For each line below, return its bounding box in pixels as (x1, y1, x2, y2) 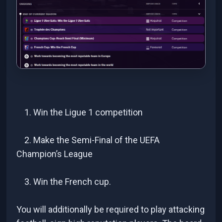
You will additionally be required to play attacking (16, 204, 205, 215)
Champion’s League (16, 148, 93, 159)
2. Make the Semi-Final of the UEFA (24, 134, 160, 145)
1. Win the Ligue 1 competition (24, 107, 143, 117)
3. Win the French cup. (24, 176, 111, 187)
